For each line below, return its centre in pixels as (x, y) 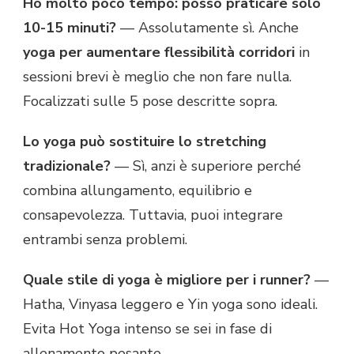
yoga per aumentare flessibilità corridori (159, 53)
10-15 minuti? (70, 28)
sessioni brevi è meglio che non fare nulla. (157, 77)
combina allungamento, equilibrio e (137, 191)
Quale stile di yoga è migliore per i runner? (167, 280)
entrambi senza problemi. (105, 240)
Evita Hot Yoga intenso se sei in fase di (147, 329)
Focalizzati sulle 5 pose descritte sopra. (150, 102)
